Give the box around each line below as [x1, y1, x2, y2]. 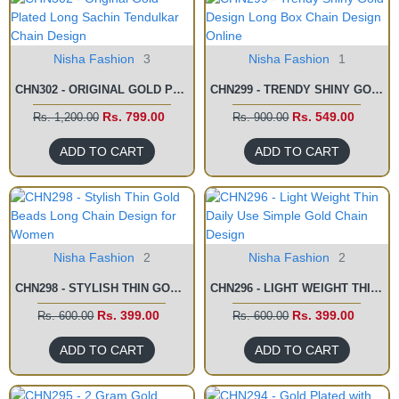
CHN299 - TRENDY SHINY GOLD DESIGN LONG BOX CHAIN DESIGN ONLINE [370, 83, 383, 96]
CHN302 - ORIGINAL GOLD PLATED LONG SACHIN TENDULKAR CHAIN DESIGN [173, 83, 184, 96]
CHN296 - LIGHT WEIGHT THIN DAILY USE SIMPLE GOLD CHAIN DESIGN [370, 281, 382, 295]
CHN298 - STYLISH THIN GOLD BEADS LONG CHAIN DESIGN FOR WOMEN [170, 281, 182, 295]
